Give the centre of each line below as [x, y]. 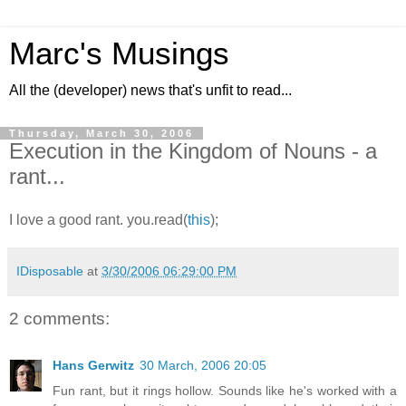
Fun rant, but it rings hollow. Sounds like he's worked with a [225, 391]
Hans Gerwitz [93, 366]
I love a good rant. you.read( [98, 219]
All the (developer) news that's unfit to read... [150, 90]
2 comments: [59, 318]
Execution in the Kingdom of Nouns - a [193, 151]
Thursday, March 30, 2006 [101, 133]
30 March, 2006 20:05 [203, 366]
